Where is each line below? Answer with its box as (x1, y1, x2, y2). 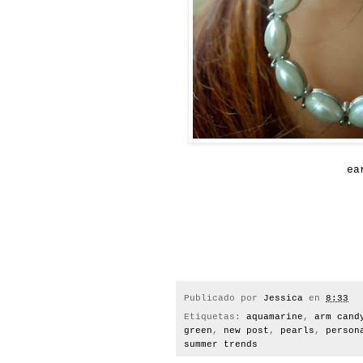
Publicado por (184, 293, 263, 303)
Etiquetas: (184, 312, 246, 322)
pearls (280, 326, 314, 336)
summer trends (184, 340, 258, 350)
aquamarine (246, 312, 303, 322)
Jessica (263, 293, 303, 303)
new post (224, 326, 269, 336)
